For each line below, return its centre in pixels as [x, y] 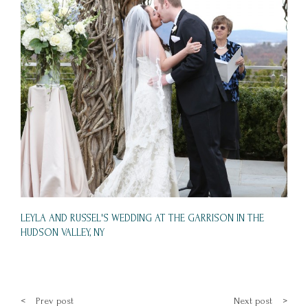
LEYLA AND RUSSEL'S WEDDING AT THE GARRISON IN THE [142, 219]
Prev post [55, 301]
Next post [253, 301]
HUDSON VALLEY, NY [63, 233]
